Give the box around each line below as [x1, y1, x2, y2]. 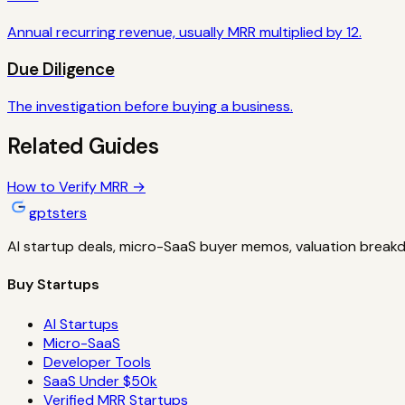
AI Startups [43, 314, 118, 334]
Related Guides [7, 132, 159, 161]
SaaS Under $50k [43, 371, 157, 391]
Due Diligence [7, 57, 115, 80]
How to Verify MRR [7, 177, 128, 197]
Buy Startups [7, 275, 99, 295]
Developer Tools [43, 352, 151, 372]
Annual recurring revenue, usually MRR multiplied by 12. [7, 22, 362, 42]
